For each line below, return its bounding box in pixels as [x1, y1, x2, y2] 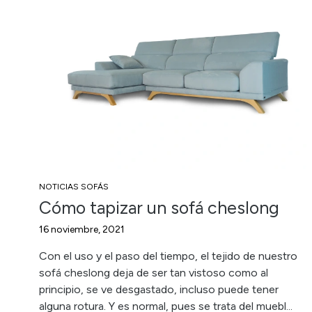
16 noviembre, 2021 [39, 224, 125, 235]
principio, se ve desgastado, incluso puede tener [39, 283, 279, 296]
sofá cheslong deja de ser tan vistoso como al [39, 266, 268, 279]
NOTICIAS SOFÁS [39, 182, 109, 192]
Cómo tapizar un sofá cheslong [39, 197, 279, 218]
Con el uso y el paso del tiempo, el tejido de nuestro [39, 249, 297, 263]
